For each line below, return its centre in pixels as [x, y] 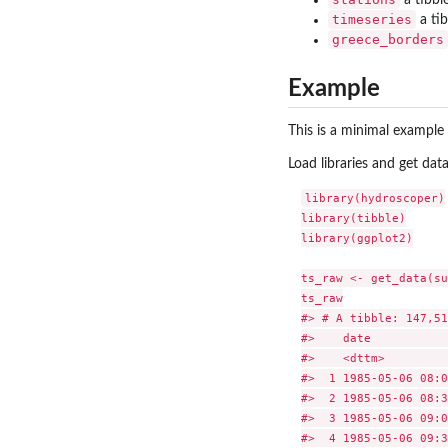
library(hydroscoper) [374, 198]
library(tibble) [353, 218]
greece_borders [388, 39]
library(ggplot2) [356, 238]
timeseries [372, 19]
